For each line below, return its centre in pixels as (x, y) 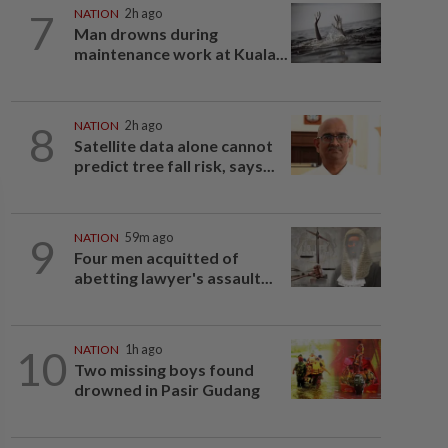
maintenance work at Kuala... (180, 53)
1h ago (143, 349)
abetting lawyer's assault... (173, 277)
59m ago (148, 237)
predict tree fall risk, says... (174, 165)
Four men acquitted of (156, 257)
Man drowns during (145, 33)
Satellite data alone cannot (173, 145)
